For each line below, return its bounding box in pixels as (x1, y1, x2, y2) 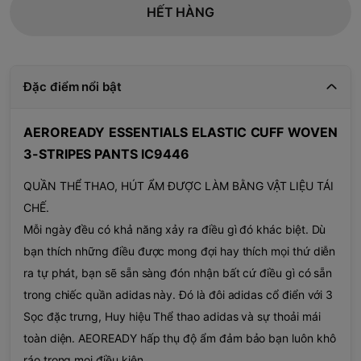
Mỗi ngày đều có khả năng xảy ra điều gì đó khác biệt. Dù (23, 222, 326, 236)
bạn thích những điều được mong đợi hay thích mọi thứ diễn (23, 243, 336, 258)
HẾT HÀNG (146, 3, 215, 20)
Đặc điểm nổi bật (23, 78, 122, 94)
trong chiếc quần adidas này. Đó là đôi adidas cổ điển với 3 (23, 287, 334, 301)
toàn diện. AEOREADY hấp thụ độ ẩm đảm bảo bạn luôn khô (23, 330, 336, 345)
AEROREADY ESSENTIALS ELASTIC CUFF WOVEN (23, 123, 338, 140)
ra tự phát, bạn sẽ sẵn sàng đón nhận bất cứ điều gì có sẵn (23, 265, 333, 280)
